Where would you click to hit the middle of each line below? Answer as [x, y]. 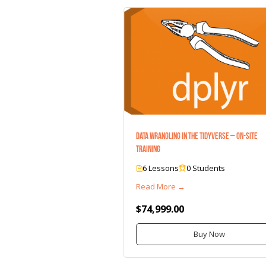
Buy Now [210, 234]
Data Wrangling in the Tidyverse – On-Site [197, 136]
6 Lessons [161, 168]
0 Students [206, 168]
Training [148, 149]
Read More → [161, 186]
